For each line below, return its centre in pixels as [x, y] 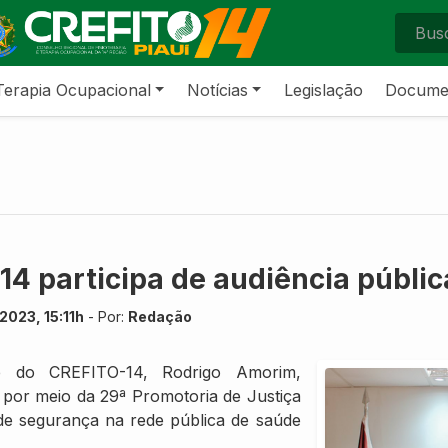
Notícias [217, 89]
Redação [160, 316]
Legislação [323, 89]
